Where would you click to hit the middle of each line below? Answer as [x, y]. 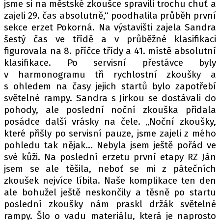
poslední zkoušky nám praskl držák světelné [110, 204]
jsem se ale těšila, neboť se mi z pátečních [110, 169]
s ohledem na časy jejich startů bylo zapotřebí [110, 86]
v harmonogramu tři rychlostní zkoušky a [110, 74]
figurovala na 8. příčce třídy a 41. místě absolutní [110, 51]
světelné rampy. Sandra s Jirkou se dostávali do [110, 98]
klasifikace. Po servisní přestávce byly [110, 63]
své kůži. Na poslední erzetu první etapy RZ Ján [110, 157]
